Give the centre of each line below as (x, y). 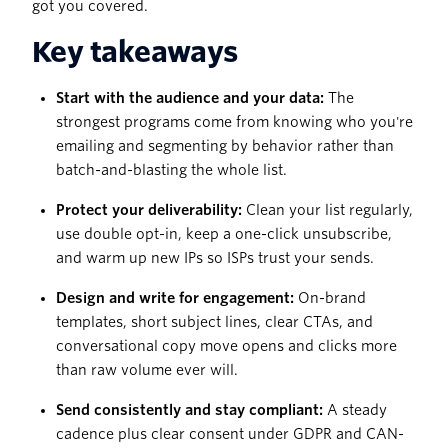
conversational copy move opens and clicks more (226, 346)
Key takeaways (135, 52)
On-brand (330, 298)
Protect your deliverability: (149, 210)
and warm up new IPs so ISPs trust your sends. (215, 258)
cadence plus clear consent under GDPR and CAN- (230, 434)
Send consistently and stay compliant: (189, 410)
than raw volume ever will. (147, 370)
